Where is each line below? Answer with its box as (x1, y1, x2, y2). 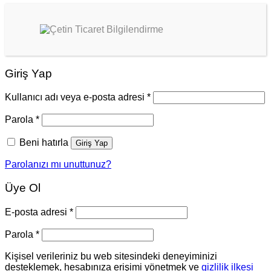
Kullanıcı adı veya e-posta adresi (5, 92, 147, 103)
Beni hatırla (19, 137, 68, 148)
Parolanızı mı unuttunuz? (5, 159, 111, 170)
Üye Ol (5, 181, 41, 194)
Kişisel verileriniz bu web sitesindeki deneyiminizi (5, 250, 217, 261)
